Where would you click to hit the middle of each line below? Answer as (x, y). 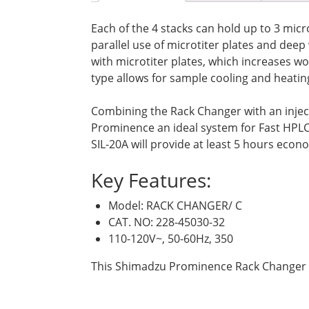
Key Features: (151, 180)
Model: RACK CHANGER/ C (175, 205)
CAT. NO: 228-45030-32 (167, 222)
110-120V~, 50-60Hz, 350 (171, 238)
